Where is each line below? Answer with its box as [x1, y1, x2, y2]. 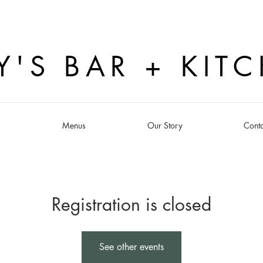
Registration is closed [52, 193, 211, 216]
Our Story [147, 120, 183, 131]
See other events [99, 241, 164, 253]
